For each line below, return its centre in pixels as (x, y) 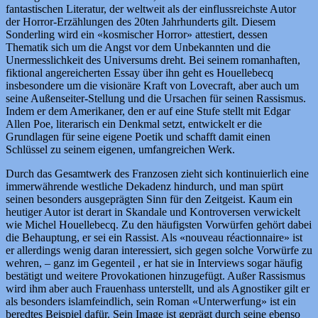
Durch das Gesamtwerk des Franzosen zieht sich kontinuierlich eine (157, 174)
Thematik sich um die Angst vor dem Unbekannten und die (138, 48)
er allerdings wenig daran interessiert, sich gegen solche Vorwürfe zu (159, 251)
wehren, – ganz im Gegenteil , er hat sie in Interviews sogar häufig (154, 263)
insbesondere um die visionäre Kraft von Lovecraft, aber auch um (152, 86)
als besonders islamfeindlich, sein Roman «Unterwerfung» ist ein (151, 302)
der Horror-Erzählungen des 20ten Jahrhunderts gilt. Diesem (141, 22)
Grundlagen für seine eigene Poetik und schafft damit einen (138, 137)
